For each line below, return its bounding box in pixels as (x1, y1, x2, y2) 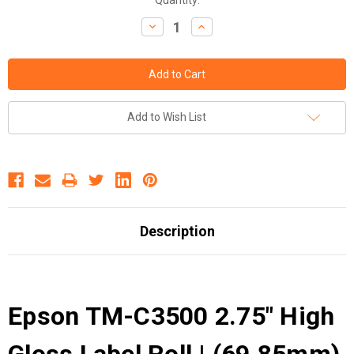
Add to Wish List (127, 111, 206, 124)
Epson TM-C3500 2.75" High (8, 301, 335, 332)
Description (139, 223, 215, 240)
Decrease (145, 19, 194, 32)
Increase (195, 19, 239, 32)
